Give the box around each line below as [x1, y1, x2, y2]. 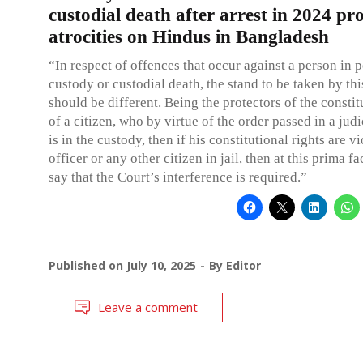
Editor [226, 257, 261, 273]
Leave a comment [98, 298, 198, 315]
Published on [49, 257, 126, 273]
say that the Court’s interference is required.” [49, 169, 307, 185]
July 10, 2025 [126, 257, 196, 273]
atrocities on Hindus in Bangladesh [49, 26, 329, 47]
